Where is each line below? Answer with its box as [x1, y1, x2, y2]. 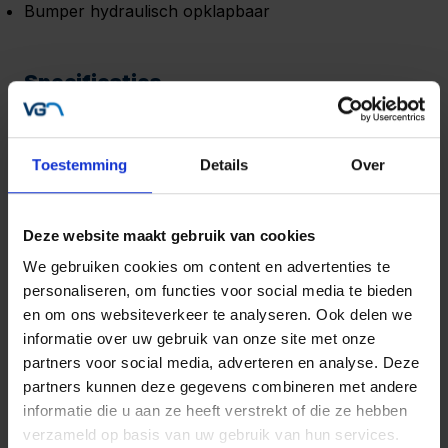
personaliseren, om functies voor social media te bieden [23, 282, 413, 300]
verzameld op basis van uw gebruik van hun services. [23, 426, 400, 444]
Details [199, 155, 249, 173]
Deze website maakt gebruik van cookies [23, 226, 316, 244]
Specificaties [24, 70, 162, 95]
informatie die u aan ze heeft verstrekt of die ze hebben [23, 402, 407, 420]
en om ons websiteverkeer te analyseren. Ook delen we [23, 306, 412, 324]
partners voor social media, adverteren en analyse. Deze [23, 354, 420, 372]
